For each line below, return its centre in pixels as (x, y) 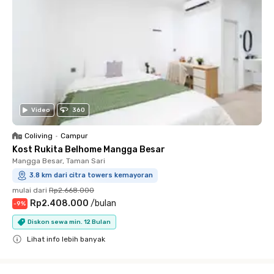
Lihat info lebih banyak (66, 239)
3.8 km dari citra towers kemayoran (91, 176)
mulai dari (30, 191)
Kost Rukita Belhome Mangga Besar (89, 150)
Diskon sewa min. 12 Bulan (69, 222)
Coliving (39, 136)
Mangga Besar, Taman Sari (59, 161)
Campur (74, 136)
